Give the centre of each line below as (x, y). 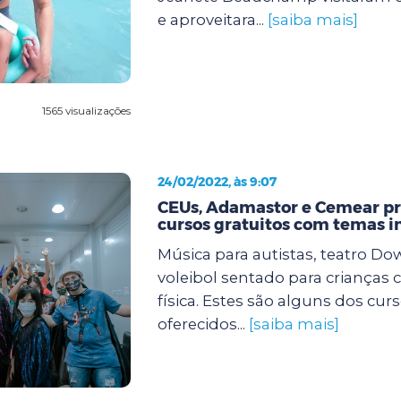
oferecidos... (203, 324)
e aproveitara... (212, 19)
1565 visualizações (86, 110)
